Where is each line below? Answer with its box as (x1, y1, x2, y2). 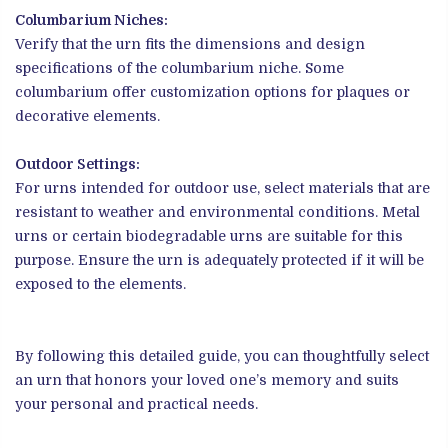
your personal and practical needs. (15, 395, 258, 412)
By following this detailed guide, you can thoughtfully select (15, 347, 429, 364)
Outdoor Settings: (15, 155, 140, 172)
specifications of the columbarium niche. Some (15, 59, 344, 76)
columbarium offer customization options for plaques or (15, 83, 410, 100)
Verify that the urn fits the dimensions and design (15, 35, 365, 52)
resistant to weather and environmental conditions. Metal (15, 203, 420, 220)
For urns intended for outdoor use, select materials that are (15, 179, 430, 196)
